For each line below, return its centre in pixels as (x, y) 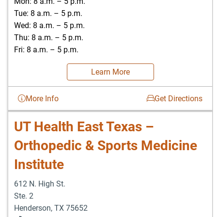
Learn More (110, 72)
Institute (39, 164)
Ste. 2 (24, 196)
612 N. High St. (40, 184)
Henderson (32, 208)
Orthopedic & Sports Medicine (106, 145)
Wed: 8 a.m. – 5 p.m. (49, 25)
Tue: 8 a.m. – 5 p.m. (48, 13)
